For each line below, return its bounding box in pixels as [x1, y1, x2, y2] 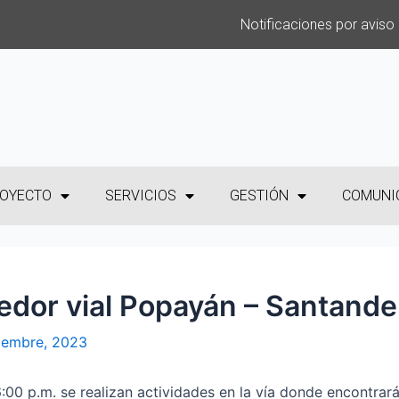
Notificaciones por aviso [240, 16, 395, 33]
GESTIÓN [229, 187, 289, 204]
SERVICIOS [104, 187, 176, 204]
